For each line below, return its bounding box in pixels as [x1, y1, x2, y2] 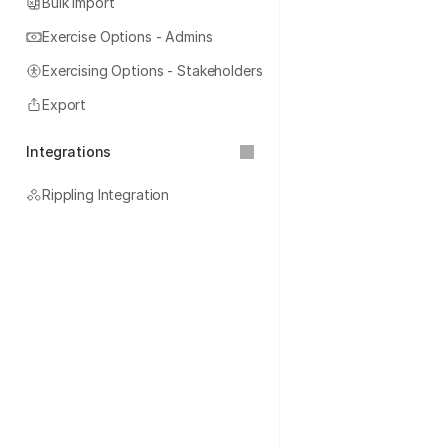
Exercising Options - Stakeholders [42, 62, 263, 79]
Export [42, 96, 87, 113]
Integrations [26, 143, 112, 160]
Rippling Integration [42, 186, 170, 203]
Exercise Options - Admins [42, 28, 213, 45]
